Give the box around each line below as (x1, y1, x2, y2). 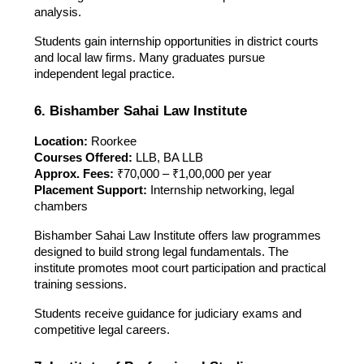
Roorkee (87, 134, 136, 148)
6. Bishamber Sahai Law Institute (33, 102, 247, 119)
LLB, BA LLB (132, 150, 203, 164)
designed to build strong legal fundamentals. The (33, 245, 288, 258)
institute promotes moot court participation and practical (33, 261, 326, 275)
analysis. (33, 5, 81, 19)
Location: (33, 134, 88, 148)
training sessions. (33, 277, 127, 291)
